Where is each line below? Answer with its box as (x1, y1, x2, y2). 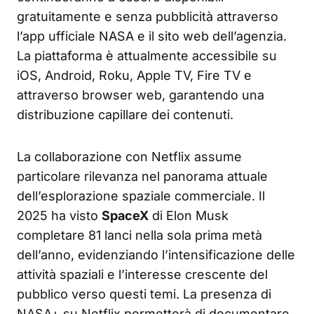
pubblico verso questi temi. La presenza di (17, 286, 271, 301)
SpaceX (102, 207, 149, 223)
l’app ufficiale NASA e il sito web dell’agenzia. (17, 28, 287, 43)
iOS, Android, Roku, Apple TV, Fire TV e (17, 67, 252, 83)
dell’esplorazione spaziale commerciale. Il (17, 188, 265, 203)
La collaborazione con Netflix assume (17, 149, 242, 164)
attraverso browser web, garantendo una (17, 87, 264, 102)
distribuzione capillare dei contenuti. (17, 107, 233, 122)
